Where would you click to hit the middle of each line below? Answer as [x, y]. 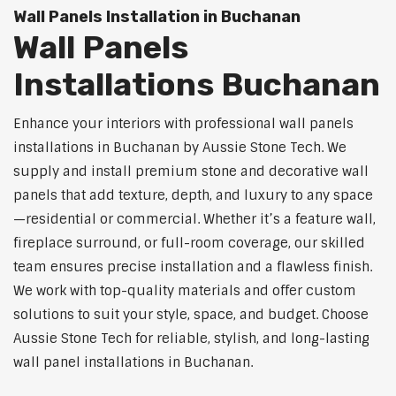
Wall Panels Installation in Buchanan [157, 17]
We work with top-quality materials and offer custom [185, 291]
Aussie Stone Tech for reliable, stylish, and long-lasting [191, 339]
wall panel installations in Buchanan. [133, 363]
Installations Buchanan [197, 85]
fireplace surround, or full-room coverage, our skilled [189, 244]
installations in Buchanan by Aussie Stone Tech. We [180, 148]
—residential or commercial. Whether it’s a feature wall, [194, 220]
